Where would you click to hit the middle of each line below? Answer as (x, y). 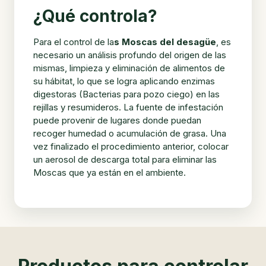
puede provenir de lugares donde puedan (117, 120)
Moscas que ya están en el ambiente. (110, 172)
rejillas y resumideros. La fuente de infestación (128, 107)
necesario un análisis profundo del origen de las (130, 55)
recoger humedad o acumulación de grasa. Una (130, 133)
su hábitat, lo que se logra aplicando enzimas (124, 81)
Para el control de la (74, 42)
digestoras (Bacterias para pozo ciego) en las (126, 94)
